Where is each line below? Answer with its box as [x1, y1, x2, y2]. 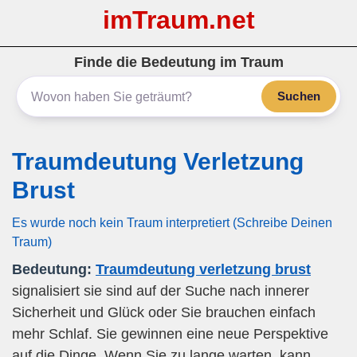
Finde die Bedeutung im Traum [73, 54, 284, 70]
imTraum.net [102, 6, 255, 34]
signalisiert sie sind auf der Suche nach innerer [12, 283, 309, 299]
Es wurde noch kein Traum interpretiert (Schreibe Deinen [12, 215, 332, 229]
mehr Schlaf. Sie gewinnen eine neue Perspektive [12, 326, 328, 342]
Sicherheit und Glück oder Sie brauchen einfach [12, 304, 316, 320]
